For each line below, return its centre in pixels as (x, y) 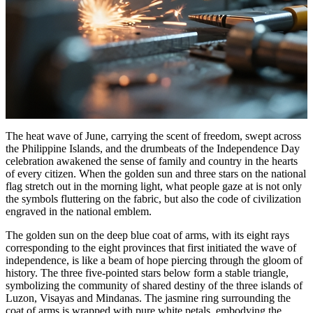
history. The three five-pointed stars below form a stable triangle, (147, 272)
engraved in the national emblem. (79, 211)
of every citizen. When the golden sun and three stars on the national (156, 173)
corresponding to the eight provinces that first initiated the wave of (151, 247)
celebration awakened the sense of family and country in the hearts (152, 161)
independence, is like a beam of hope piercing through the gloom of (154, 260)
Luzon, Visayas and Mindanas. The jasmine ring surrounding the (148, 298)
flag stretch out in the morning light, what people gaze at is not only (154, 186)
